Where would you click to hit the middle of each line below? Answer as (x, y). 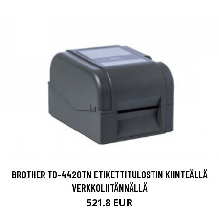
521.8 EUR (109, 202)
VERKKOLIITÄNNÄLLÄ (109, 187)
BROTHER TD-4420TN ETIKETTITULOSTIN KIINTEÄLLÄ (109, 174)
